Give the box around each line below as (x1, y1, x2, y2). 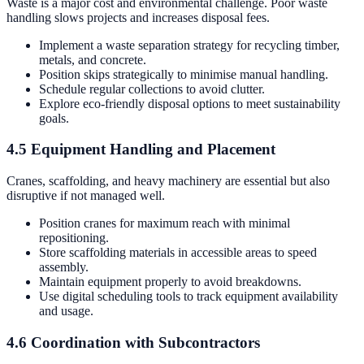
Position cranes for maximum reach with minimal (39, 216, 290, 231)
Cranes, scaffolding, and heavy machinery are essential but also (6, 174, 330, 188)
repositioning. (39, 231, 109, 245)
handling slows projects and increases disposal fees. (6, 10, 270, 24)
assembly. (39, 260, 89, 275)
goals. (39, 110, 69, 125)
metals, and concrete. (39, 52, 146, 67)
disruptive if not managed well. (6, 188, 165, 203)
